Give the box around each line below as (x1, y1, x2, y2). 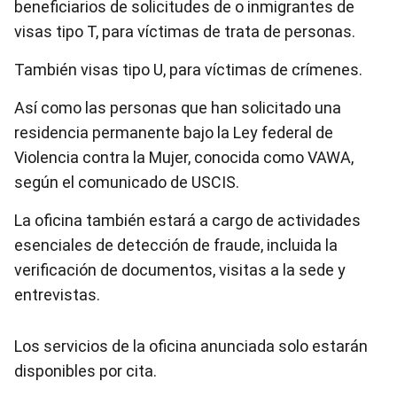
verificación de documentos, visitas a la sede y (14, 261, 346, 279)
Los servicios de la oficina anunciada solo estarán (14, 337, 368, 355)
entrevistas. (14, 285, 100, 304)
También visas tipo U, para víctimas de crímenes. (14, 60, 362, 79)
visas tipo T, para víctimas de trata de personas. (14, 22, 355, 41)
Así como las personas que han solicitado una (14, 98, 341, 117)
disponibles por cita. (14, 362, 157, 380)
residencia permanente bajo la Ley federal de (14, 123, 333, 142)
